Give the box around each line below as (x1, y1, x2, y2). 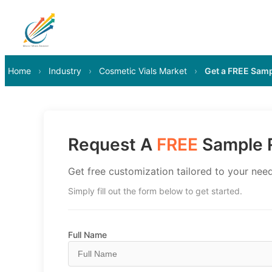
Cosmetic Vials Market (99, 66, 187, 76)
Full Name (68, 229, 107, 240)
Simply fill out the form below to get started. (68, 186, 242, 196)
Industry (49, 66, 81, 76)
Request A (68, 134, 157, 155)
